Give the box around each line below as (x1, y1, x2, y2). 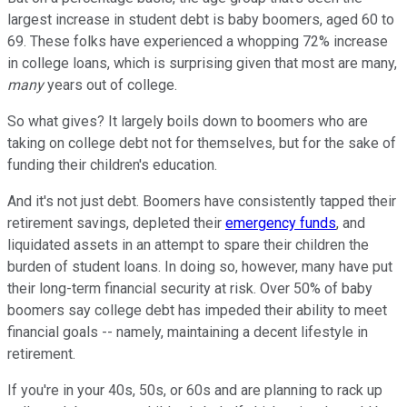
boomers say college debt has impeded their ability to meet (7, 301, 387, 319)
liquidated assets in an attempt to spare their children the (7, 235, 369, 253)
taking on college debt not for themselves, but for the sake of (7, 134, 396, 152)
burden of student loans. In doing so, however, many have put (7, 257, 392, 275)
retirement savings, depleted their (7, 213, 225, 232)
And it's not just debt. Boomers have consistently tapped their (7, 192, 396, 210)
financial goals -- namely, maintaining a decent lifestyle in (7, 323, 368, 341)
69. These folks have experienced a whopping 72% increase (7, 32, 388, 50)
